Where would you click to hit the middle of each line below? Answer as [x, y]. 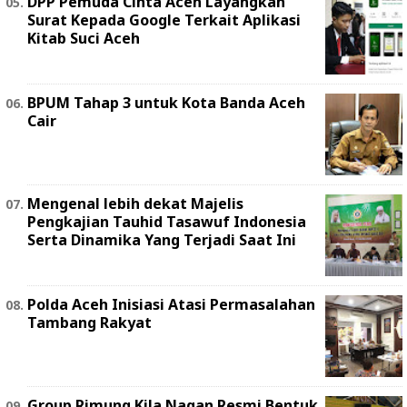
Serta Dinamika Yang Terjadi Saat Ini [162, 239]
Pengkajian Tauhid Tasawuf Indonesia [167, 221]
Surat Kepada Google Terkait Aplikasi [164, 20]
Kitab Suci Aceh [84, 38]
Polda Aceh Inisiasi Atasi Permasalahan [171, 304]
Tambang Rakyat [89, 322]
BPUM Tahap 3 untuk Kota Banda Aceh [166, 102]
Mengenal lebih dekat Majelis [135, 203]
